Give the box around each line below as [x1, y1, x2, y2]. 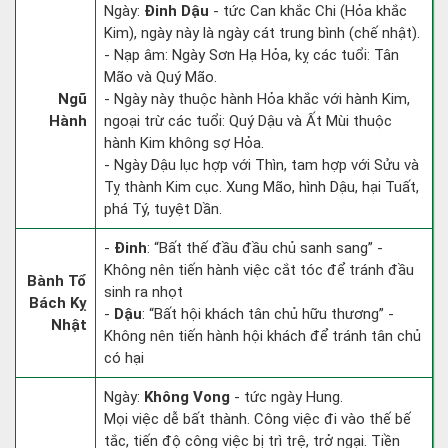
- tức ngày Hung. [230, 388, 343, 406]
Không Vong [144, 388, 230, 406]
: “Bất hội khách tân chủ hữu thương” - [142, 305, 394, 323]
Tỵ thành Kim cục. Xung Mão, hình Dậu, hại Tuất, [104, 178, 419, 196]
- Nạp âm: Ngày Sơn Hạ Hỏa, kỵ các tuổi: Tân [104, 46, 399, 64]
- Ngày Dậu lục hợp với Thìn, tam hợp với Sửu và [104, 156, 419, 174]
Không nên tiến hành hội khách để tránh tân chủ [104, 327, 421, 345]
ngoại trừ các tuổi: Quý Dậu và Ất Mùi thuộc [104, 112, 392, 130]
